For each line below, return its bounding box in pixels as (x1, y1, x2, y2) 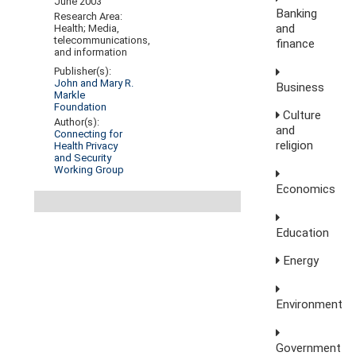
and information (54, 46, 128, 59)
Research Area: (54, 10, 123, 23)
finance (276, 36, 315, 51)
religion (276, 138, 314, 153)
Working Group (54, 164, 125, 176)
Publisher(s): (54, 65, 112, 78)
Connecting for (54, 128, 123, 141)
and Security (54, 152, 112, 164)
